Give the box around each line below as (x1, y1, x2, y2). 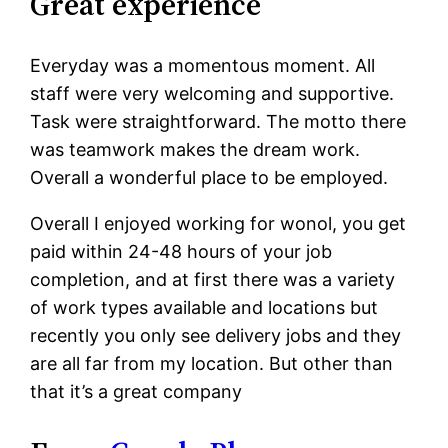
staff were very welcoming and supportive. (30, 83, 395, 105)
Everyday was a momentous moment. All (30, 55, 376, 77)
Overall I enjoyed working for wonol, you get (30, 213, 407, 235)
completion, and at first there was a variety (30, 269, 396, 291)
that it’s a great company (30, 381, 243, 403)
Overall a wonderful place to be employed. (30, 167, 389, 189)
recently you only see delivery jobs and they (30, 325, 402, 347)
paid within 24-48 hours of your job (30, 241, 333, 263)
